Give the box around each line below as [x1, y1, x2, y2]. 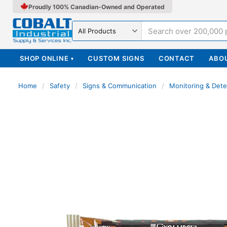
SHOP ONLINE [20, 54, 69, 62]
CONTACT [158, 54, 195, 62]
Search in [72, 30, 106, 40]
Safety [50, 82, 70, 90]
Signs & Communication [83, 82, 157, 90]
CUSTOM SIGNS [88, 54, 144, 62]
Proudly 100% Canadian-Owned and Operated [28, 3, 165, 11]
